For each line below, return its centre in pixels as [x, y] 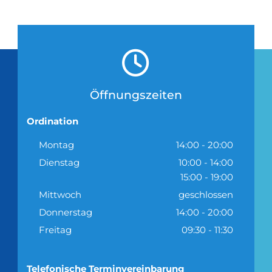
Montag [56, 144]
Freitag [55, 229]
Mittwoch [60, 194]
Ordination [52, 121]
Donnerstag [65, 212]
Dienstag [59, 162]
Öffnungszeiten [136, 95]
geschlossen [206, 194]
